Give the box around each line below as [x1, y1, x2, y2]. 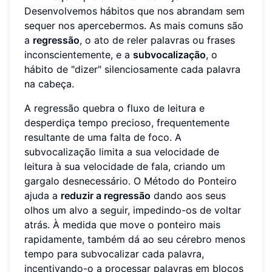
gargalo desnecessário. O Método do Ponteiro [24, 175, 237, 188]
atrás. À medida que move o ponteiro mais [24, 219, 220, 231]
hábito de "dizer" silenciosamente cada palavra [24, 63, 240, 76]
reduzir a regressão [61, 189, 151, 202]
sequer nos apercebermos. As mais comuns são [24, 19, 243, 32]
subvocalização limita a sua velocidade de [24, 146, 219, 158]
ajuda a [24, 189, 61, 202]
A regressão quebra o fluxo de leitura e [24, 102, 205, 115]
